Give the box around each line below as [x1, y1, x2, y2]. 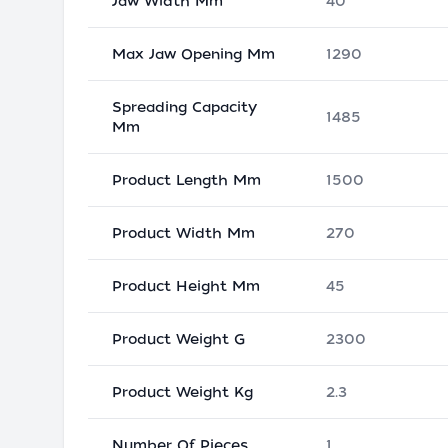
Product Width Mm [112, 225, 255, 241]
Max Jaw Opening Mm [112, 46, 275, 62]
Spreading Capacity [112, 99, 257, 115]
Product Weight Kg [112, 384, 253, 400]
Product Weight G [112, 331, 245, 347]
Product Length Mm [112, 172, 261, 188]
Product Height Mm [112, 278, 260, 294]
